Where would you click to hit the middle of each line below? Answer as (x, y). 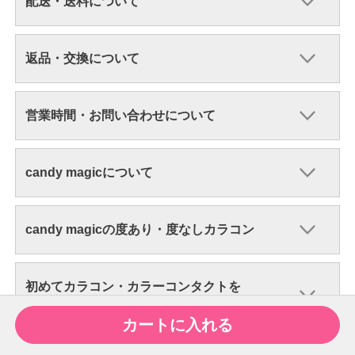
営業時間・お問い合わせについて (120, 116)
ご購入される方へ (76, 303)
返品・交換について (82, 59)
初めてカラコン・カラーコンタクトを (133, 287)
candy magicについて (89, 173)
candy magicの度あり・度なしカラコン (139, 230)
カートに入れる (177, 325)
